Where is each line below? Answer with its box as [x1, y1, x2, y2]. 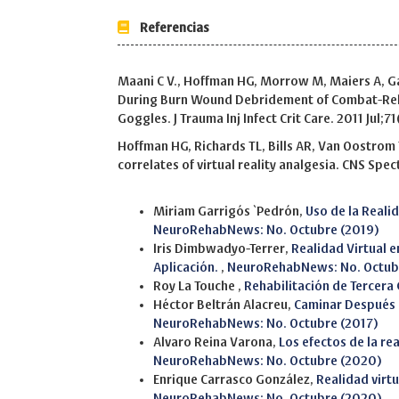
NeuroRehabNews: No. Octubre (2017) [153, 317, 379, 330]
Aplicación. [153, 261, 221, 274]
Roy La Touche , [153, 280, 244, 293]
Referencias [129, 21, 209, 35]
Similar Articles [123, 189, 190, 199]
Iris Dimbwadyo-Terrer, [153, 242, 291, 256]
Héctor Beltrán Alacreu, [153, 298, 294, 312]
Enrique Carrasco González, [153, 373, 316, 387]
